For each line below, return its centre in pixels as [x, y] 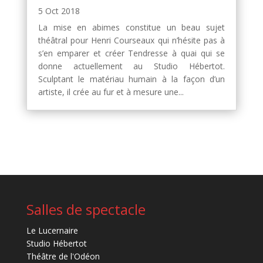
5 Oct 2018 [59, 11]
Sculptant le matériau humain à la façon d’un [131, 79]
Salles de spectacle [86, 209]
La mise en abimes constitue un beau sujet [131, 27]
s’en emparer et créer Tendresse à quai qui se [131, 53]
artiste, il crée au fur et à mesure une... [111, 92]
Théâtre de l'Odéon [63, 256]
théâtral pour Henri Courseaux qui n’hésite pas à [131, 40]
